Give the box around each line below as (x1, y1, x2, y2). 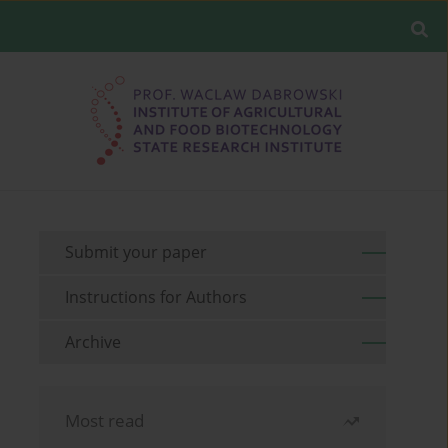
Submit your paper (65, 241, 208, 264)
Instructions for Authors (65, 286, 248, 309)
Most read (65, 409, 145, 433)
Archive (65, 331, 122, 354)
